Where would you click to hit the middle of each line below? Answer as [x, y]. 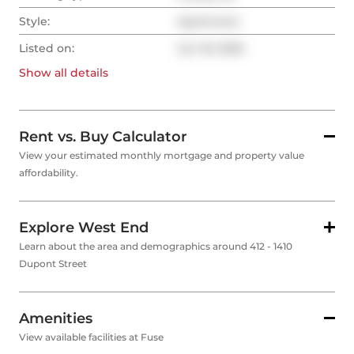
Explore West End [84, 228]
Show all [43, 73]
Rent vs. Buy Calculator [103, 137]
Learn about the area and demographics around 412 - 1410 [156, 247]
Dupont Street [53, 264]
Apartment [209, 22]
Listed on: [47, 49]
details [88, 73]
